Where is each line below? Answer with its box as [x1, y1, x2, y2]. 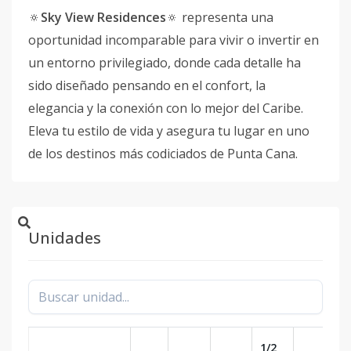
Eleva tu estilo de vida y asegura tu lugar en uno [28, 122, 309, 140]
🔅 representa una [166, 9, 273, 27]
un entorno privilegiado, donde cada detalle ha [28, 54, 301, 72]
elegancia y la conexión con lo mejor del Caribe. [28, 100, 303, 118]
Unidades [28, 227, 101, 249]
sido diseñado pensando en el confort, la [28, 77, 266, 95]
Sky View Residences [41, 9, 166, 27]
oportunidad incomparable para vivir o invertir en [28, 31, 319, 49]
